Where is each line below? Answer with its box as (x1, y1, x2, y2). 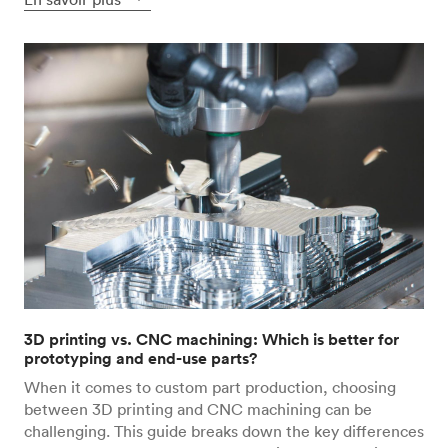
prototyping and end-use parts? (24, 348, 257, 370)
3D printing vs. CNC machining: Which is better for (24, 329, 399, 351)
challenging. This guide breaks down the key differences (24, 421, 424, 442)
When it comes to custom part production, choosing (24, 377, 396, 398)
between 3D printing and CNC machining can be (24, 399, 372, 420)
